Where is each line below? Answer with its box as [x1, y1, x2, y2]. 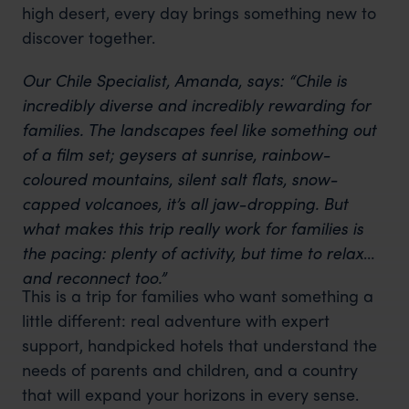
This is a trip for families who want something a [21, 283, 373, 307]
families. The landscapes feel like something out [21, 117, 376, 141]
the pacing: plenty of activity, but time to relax [21, 240, 363, 264]
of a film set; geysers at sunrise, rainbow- [21, 142, 330, 165]
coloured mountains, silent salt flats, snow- [21, 166, 338, 190]
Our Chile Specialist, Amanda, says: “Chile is [21, 68, 347, 91]
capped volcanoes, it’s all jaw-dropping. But [21, 191, 348, 215]
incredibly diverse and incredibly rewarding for [21, 92, 371, 116]
